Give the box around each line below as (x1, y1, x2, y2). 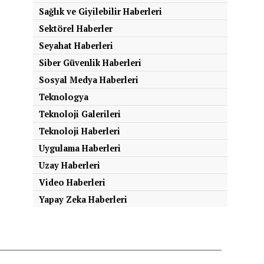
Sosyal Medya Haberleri (39, 74, 138, 85)
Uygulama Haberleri (39, 143, 121, 154)
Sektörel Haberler (39, 23, 113, 34)
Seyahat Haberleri (39, 40, 113, 51)
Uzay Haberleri (39, 160, 100, 171)
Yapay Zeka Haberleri (39, 194, 127, 205)
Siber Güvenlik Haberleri (39, 57, 141, 68)
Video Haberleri (39, 177, 105, 188)
